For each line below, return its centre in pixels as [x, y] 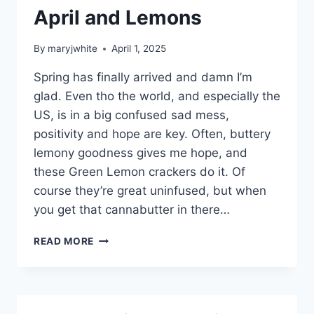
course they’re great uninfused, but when [150, 191]
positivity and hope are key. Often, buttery [152, 134]
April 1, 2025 [139, 49]
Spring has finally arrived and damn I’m [143, 77]
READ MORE [64, 241]
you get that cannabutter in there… [132, 210]
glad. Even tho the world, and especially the [157, 96]
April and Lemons [118, 17]
